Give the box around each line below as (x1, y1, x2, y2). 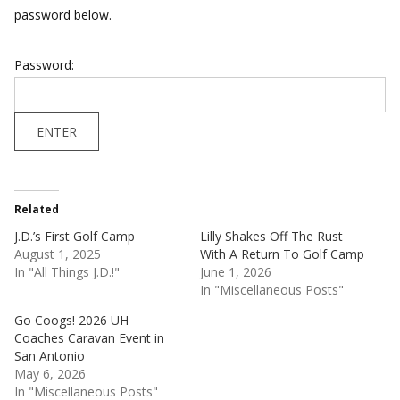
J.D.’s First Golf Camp (14, 228, 135, 245)
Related (14, 202, 59, 217)
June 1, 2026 (200, 263, 271, 280)
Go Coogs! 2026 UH (14, 312, 129, 329)
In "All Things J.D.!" (14, 263, 120, 280)
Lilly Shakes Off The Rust (200, 228, 343, 245)
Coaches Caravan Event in (14, 329, 164, 346)
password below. (14, 6, 112, 23)
